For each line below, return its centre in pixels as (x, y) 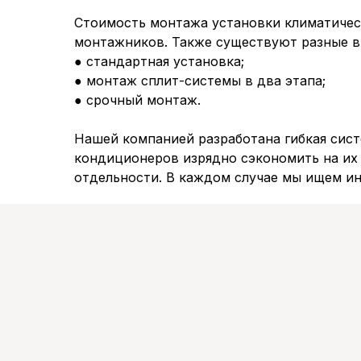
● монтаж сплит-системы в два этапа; (200, 81)
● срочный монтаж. (137, 100)
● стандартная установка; (159, 62)
